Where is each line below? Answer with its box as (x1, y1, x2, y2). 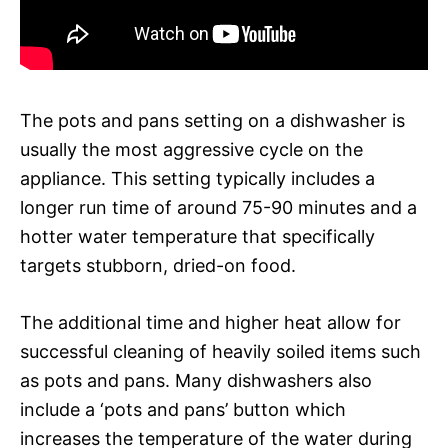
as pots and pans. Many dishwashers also (20, 369, 372, 391)
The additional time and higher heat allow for (20, 311, 401, 333)
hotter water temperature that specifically (20, 225, 375, 247)
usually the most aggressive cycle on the (20, 138, 363, 160)
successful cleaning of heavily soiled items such (20, 340, 421, 362)
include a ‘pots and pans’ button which (20, 398, 346, 420)
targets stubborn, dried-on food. (20, 254, 296, 276)
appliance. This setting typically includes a (20, 167, 375, 189)
